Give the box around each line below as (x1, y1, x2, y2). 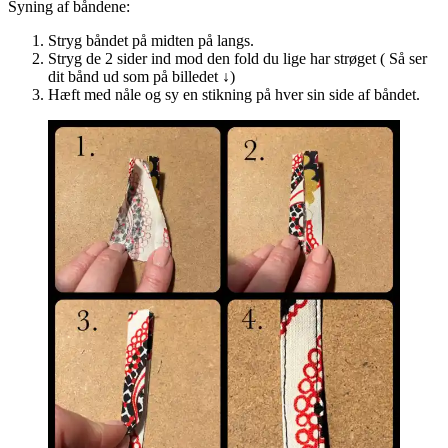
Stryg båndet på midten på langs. (48, 31, 254, 49)
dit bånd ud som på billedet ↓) (48, 67, 235, 85)
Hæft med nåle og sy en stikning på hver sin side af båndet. (48, 85, 420, 103)
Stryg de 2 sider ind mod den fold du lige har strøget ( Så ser (48, 49, 427, 67)
